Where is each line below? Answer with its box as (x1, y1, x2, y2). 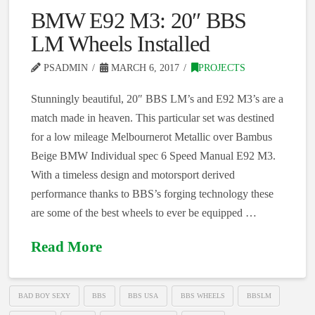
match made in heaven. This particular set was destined (30, 112, 274, 124)
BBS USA (128, 291, 159, 300)
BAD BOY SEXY (18, 291, 70, 300)
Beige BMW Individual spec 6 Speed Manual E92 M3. (30, 150, 276, 162)
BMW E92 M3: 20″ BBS (30, 8, 247, 34)
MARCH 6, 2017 (108, 63, 179, 74)
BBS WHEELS (180, 291, 225, 300)
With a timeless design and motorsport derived (30, 169, 235, 181)
